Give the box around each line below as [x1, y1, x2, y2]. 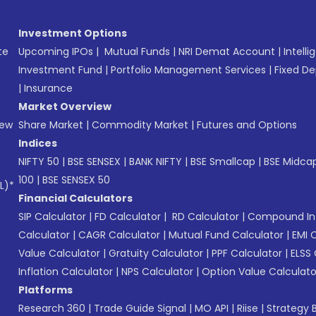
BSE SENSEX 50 [42, 172, 110, 187]
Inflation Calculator [18, 264, 113, 279]
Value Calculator [18, 245, 100, 260]
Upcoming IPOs [18, 44, 93, 59]
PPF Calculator [212, 245, 282, 260]
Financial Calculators [18, 190, 133, 205]
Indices [18, 135, 57, 150]
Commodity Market [92, 117, 188, 132]
